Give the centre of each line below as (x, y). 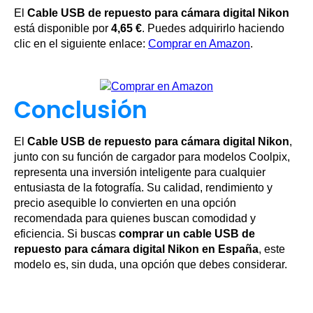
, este (272, 249)
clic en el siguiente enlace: (81, 44)
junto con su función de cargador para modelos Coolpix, (152, 156)
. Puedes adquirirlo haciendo (213, 29)
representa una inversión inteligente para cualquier (140, 172)
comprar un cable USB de (187, 233)
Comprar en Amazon (199, 44)
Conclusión (81, 110)
